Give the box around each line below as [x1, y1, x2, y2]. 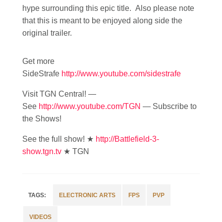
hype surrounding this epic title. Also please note [22, 4, 194, 12]
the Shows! [22, 114, 61, 123]
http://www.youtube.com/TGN [39, 102, 141, 111]
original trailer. [22, 29, 72, 37]
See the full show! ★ [22, 135, 96, 143]
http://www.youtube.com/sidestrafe [61, 69, 181, 78]
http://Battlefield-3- [96, 135, 159, 143]
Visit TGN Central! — [22, 90, 96, 98]
